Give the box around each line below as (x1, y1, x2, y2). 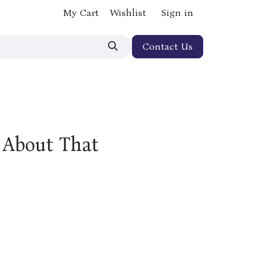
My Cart (63, 7, 99, 18)
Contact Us (142, 41, 193, 52)
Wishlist (110, 7, 146, 18)
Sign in (161, 7, 193, 18)
